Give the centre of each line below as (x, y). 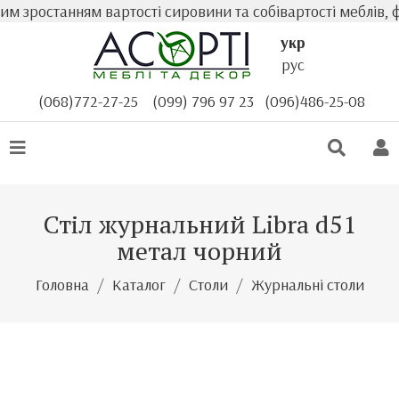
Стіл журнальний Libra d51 (199, 224)
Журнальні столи (307, 285)
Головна (62, 285)
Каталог (138, 285)
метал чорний (199, 251)
